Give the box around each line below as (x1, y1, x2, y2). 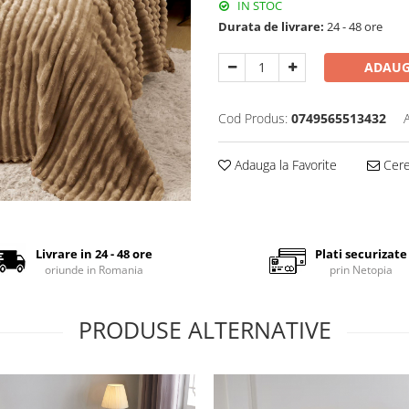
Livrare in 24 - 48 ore (35, 245, 152, 262)
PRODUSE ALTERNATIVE (78, 314, 331, 345)
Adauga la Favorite (231, 156, 337, 174)
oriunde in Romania (44, 261, 143, 278)
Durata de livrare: (218, 18, 324, 36)
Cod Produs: (218, 110, 288, 128)
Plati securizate (314, 245, 407, 262)
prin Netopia (329, 261, 393, 278)
